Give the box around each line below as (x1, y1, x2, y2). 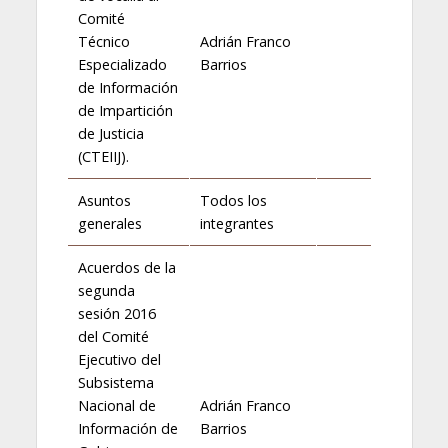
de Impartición (77, 100, 173, 120)
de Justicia (77, 123, 144, 143)
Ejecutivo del (77, 349, 161, 369)
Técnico (77, 31, 130, 51)
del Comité (77, 326, 149, 346)
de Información (77, 77, 178, 97)
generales (77, 213, 142, 233)
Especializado (77, 54, 167, 74)
